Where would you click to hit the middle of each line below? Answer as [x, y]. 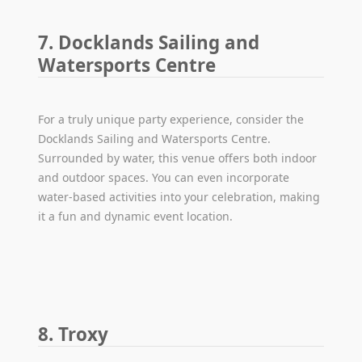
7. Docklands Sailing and [149, 43]
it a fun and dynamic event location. [136, 217]
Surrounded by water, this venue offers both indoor [178, 158]
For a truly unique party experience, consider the [171, 120]
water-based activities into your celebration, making [179, 197]
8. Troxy [74, 335]
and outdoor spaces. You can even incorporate [164, 178]
